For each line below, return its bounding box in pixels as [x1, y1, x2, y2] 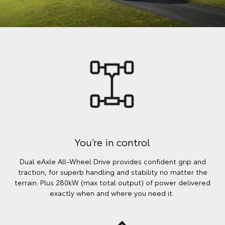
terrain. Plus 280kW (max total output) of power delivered [15, 177, 210, 188]
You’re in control [75, 135, 150, 149]
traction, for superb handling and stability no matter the [18, 167, 207, 177]
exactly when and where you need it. [49, 188, 176, 198]
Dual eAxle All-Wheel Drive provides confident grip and [19, 156, 206, 167]
